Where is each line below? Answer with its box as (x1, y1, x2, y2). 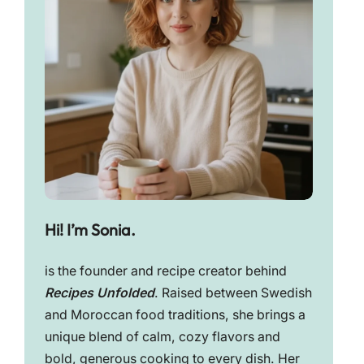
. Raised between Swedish (154, 285, 312, 301)
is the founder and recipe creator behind (44, 263, 287, 279)
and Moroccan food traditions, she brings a (44, 307, 305, 323)
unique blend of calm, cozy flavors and (44, 329, 280, 345)
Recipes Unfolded (44, 285, 154, 301)
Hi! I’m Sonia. (44, 219, 136, 240)
